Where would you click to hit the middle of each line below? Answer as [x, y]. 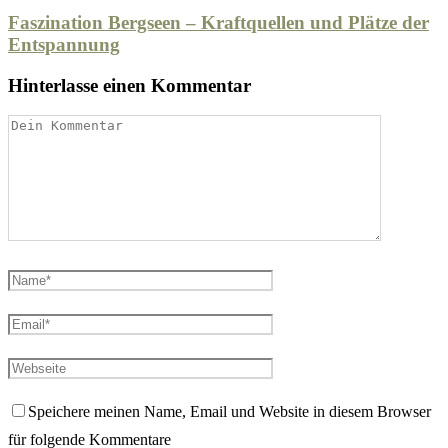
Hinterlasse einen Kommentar [129, 85]
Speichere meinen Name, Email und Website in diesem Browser [229, 412]
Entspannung [64, 44]
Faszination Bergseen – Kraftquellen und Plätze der [218, 22]
